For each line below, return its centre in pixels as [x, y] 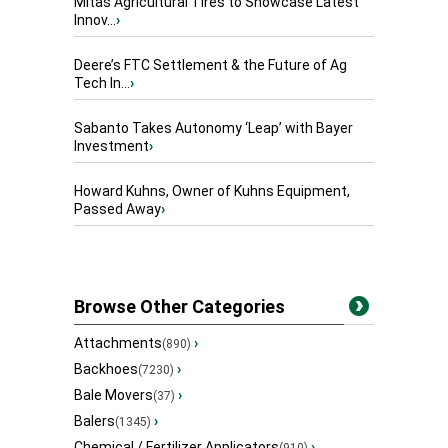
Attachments [118, 343]
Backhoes [106, 369]
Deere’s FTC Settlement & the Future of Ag [210, 65]
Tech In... [102, 83]
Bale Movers [113, 395]
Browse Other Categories [179, 307]
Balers [94, 421]
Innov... [95, 20]
